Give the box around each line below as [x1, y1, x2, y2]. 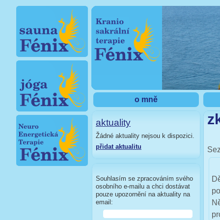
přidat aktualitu [96, 143, 141, 150]
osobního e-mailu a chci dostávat [96, 183, 190, 190]
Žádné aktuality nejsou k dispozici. [96, 132, 194, 139]
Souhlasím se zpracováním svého [96, 175, 193, 182]
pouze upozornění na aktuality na [96, 191, 190, 198]
